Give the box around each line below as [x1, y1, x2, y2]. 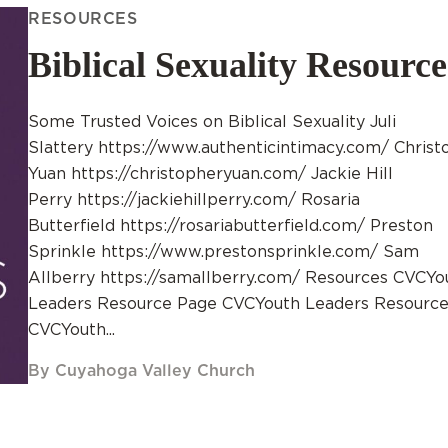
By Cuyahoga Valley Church [28, 360, 255, 380]
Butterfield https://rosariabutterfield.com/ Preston [28, 218, 433, 235]
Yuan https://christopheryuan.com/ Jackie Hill [28, 166, 393, 183]
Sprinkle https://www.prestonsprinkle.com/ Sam [28, 244, 419, 261]
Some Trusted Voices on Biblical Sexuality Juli [28, 114, 396, 131]
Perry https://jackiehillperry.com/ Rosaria [28, 192, 360, 209]
